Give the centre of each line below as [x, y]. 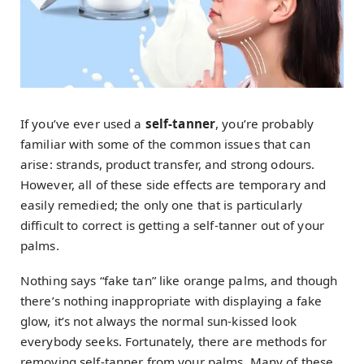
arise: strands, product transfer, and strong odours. [168, 164]
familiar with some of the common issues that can [165, 144]
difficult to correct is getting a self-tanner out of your [172, 225]
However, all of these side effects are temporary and [173, 184]
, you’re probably [265, 123]
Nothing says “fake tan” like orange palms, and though [179, 281]
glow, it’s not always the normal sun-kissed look [158, 321]
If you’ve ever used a [83, 123]
